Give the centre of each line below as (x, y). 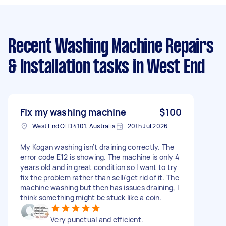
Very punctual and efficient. (97, 219)
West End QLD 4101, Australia (74, 126)
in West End (167, 67)
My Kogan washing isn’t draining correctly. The (97, 147)
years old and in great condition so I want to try (99, 167)
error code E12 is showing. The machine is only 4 (100, 157)
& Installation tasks (69, 67)
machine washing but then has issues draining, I (99, 187)
